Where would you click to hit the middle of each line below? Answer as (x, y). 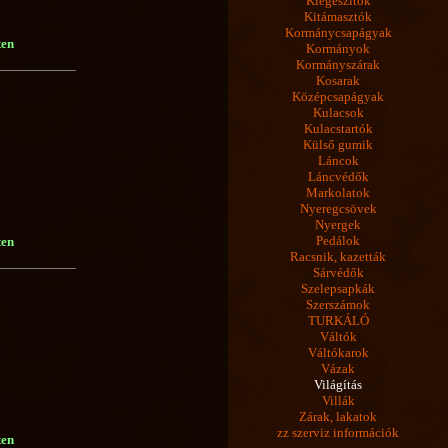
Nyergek (338, 225)
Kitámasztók (338, 17)
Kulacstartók (338, 129)
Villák (338, 401)
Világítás (338, 385)
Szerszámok (338, 305)
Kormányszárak (338, 65)
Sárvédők (338, 273)
